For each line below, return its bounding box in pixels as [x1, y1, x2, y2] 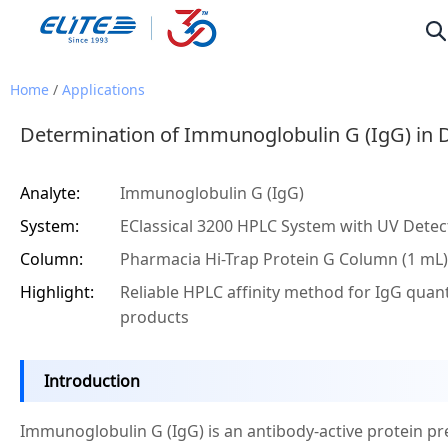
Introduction [44, 370, 140, 392]
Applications [62, 80, 145, 99]
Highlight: [20, 281, 94, 303]
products [120, 306, 189, 328]
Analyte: [20, 182, 80, 204]
